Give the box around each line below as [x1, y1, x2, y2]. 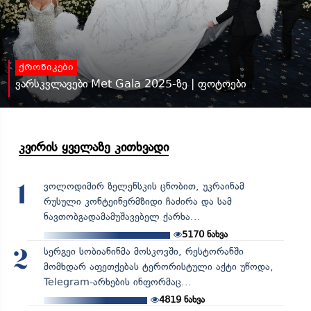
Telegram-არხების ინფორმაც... [43, 276, 192, 289]
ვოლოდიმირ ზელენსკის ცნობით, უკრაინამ [43, 180, 244, 193]
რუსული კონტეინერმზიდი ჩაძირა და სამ [43, 196, 232, 208]
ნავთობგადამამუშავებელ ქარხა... [43, 211, 201, 224]
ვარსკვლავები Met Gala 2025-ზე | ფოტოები [15, 77, 246, 91]
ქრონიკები [19, 62, 74, 75]
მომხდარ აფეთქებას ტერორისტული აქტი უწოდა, [43, 261, 274, 274]
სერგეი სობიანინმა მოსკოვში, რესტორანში [43, 246, 244, 258]
